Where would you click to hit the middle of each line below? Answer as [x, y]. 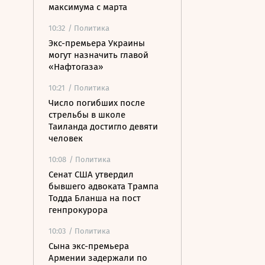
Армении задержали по [98, 258]
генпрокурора [78, 210]
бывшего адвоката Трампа [104, 186]
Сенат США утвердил [91, 174]
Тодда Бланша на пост [95, 198]
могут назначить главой [98, 55]
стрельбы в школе [87, 115]
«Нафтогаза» [76, 67]
